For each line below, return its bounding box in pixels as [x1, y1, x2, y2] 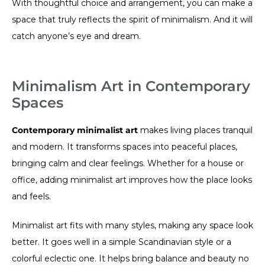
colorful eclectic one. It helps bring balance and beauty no [12, 253, 249, 264]
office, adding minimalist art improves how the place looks [12, 174, 252, 185]
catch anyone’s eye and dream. [12, 30, 141, 41]
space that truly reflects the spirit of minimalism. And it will [12, 14, 253, 25]
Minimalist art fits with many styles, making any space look [12, 219, 253, 231]
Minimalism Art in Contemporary [12, 77, 250, 95]
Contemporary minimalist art [12, 124, 138, 135]
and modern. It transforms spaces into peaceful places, [12, 141, 237, 152]
